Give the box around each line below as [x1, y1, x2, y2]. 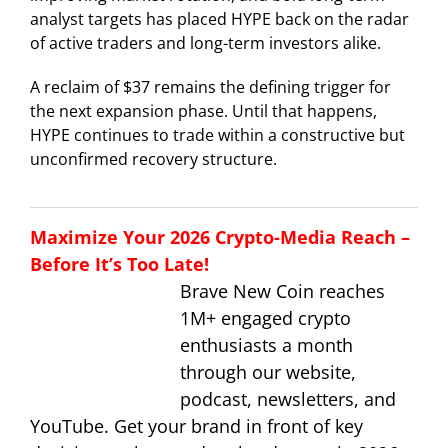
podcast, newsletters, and [180, 386, 396, 411]
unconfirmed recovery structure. [30, 147, 277, 170]
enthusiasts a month [180, 332, 353, 357]
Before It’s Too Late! [30, 251, 209, 276]
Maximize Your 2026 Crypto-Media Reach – [30, 224, 410, 249]
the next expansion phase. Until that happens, [30, 99, 377, 122]
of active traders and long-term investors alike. [30, 31, 381, 54]
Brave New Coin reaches [180, 278, 385, 303]
